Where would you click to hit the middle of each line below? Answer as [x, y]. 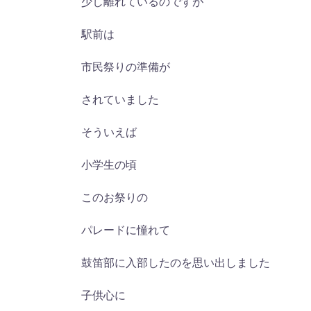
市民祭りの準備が [126, 67]
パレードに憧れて [126, 230]
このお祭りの [115, 197]
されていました [120, 99]
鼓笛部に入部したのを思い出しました [176, 262]
